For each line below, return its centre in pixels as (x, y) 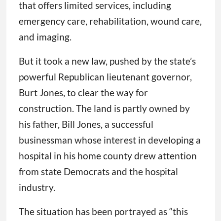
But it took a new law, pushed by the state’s (107, 61)
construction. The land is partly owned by (104, 109)
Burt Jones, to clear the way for (83, 93)
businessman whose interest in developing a (110, 140)
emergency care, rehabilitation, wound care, (110, 21)
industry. (37, 187)
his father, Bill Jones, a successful (86, 124)
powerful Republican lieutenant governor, (105, 77)
